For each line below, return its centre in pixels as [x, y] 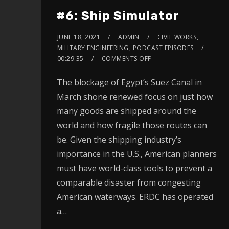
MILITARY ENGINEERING [93, 48]
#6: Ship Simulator [118, 16]
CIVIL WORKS [177, 37]
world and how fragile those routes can [132, 125]
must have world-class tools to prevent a [134, 168]
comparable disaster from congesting [129, 183]
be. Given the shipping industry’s [119, 140]
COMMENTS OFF [126, 59]
